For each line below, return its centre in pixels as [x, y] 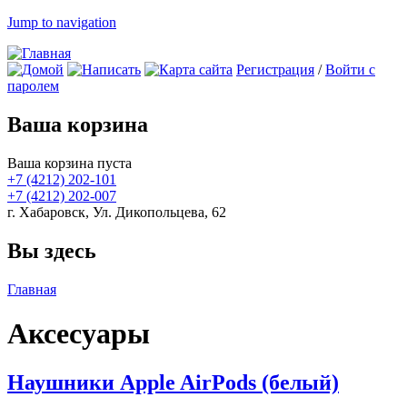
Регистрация [275, 69]
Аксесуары [79, 334]
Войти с [350, 69]
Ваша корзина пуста [69, 163]
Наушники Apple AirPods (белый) [173, 382]
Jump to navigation [62, 22]
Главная [32, 289]
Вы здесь [52, 250]
